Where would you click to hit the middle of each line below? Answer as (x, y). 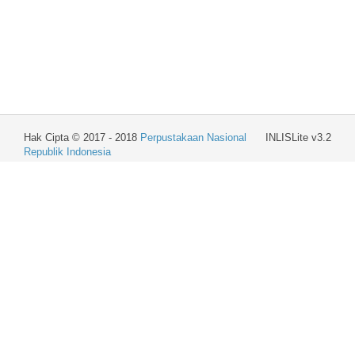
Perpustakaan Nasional (193, 137)
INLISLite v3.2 (298, 137)
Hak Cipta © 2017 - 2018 (82, 137)
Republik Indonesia (67, 152)
